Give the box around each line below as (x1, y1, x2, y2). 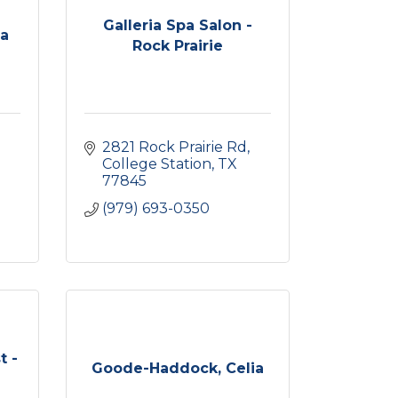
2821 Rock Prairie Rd (101, 139, 247, 155)
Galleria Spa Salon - (102, 16, 252, 34)
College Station (101, 155, 211, 172)
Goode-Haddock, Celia (91, 360, 264, 377)
